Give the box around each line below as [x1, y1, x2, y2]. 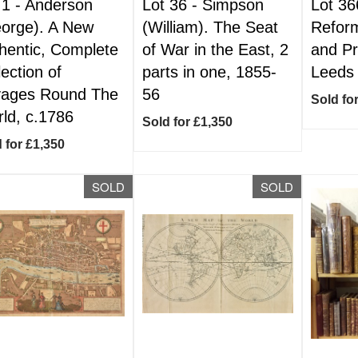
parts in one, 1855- [142, 63, 277, 81]
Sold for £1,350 [142, 115, 233, 129]
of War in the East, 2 [142, 41, 289, 58]
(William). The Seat [142, 18, 279, 36]
